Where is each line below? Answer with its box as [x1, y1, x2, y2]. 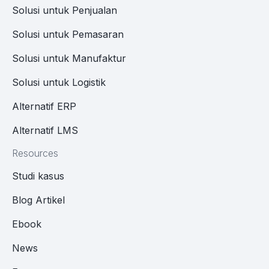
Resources [12, 147, 58, 160]
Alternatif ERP [12, 100, 76, 113]
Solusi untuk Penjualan [12, 4, 117, 17]
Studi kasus [12, 170, 64, 183]
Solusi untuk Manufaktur [12, 52, 126, 65]
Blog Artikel [12, 194, 65, 207]
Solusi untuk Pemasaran [12, 28, 124, 41]
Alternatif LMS [12, 124, 78, 137]
